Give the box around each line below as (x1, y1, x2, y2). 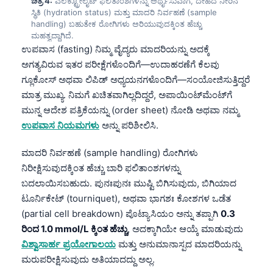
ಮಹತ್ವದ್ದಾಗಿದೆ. (31, 30, 74, 40)
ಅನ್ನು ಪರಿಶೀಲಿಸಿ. (99, 119, 158, 131)
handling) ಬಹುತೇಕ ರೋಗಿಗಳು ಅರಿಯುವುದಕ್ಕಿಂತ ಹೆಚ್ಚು (31, 18, 202, 29)
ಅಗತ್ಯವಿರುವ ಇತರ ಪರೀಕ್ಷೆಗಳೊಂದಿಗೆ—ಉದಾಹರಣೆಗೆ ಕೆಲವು (21, 58, 219, 70)
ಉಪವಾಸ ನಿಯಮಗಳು (21, 119, 99, 131)
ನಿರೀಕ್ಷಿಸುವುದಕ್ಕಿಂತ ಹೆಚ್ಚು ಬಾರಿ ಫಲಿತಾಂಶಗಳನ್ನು (21, 161, 180, 174)
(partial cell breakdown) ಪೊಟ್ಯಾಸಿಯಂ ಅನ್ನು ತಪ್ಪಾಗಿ (21, 207, 221, 219)
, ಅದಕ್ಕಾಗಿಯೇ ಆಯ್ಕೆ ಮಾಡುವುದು (127, 222, 243, 235)
